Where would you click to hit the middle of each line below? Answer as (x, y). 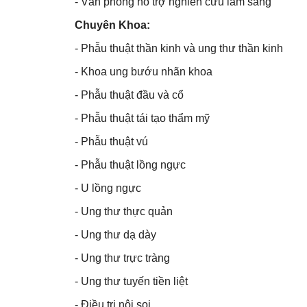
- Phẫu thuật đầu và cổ (129, 95)
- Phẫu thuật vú (111, 142)
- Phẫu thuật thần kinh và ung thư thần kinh (179, 49)
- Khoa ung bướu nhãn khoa (143, 72)
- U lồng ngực (108, 188)
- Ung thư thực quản (123, 212)
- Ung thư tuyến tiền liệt (131, 282)
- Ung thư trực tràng (122, 258)
